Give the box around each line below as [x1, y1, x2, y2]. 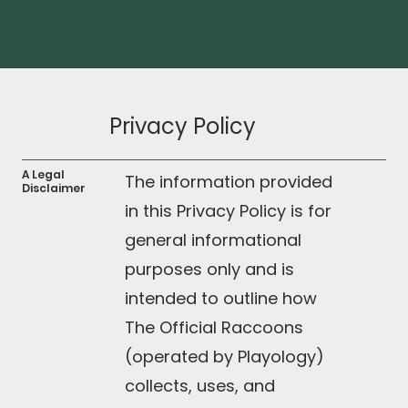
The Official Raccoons [124, 315, 303, 339]
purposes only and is [124, 257, 294, 280]
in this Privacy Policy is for [124, 199, 331, 222]
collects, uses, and [124, 373, 275, 397]
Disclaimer [22, 179, 86, 196]
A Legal [22, 166, 65, 182]
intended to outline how [124, 286, 317, 310]
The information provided [124, 169, 332, 193]
